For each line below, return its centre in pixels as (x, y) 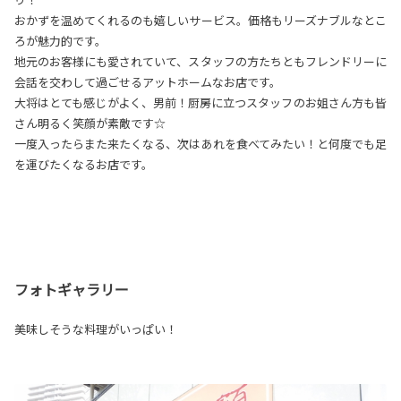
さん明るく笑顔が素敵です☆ (90, 123)
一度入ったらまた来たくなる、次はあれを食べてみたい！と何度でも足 (200, 143)
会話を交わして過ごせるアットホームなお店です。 (148, 81)
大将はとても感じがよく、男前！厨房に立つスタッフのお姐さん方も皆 (200, 102)
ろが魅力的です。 (60, 40)
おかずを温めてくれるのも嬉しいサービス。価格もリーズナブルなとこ (200, 20)
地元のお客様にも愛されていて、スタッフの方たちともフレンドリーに (200, 61)
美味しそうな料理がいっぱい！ (96, 328)
